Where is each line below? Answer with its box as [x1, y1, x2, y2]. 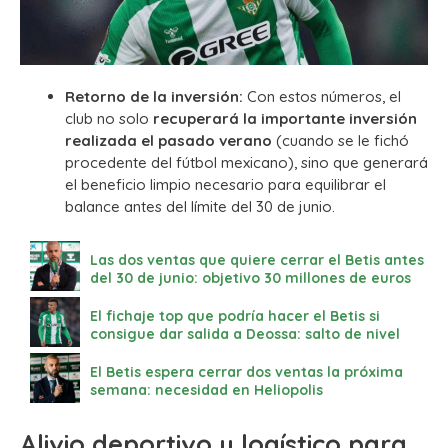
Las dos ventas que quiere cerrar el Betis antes [90, 250, 424, 269]
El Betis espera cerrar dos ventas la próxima [90, 362, 403, 381]
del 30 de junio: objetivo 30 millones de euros [90, 268, 411, 287]
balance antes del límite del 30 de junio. [65, 197, 335, 217]
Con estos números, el [243, 87, 401, 107]
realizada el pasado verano [65, 131, 272, 151]
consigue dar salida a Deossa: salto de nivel [90, 324, 400, 343]
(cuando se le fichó [272, 131, 409, 151]
